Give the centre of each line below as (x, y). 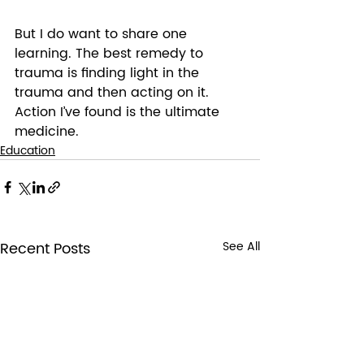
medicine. (49, 132)
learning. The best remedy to (111, 54)
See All (241, 247)
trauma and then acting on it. (114, 93)
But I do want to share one (103, 35)
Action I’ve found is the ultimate (119, 113)
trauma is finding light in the (109, 74)
